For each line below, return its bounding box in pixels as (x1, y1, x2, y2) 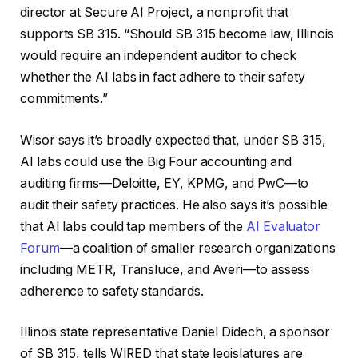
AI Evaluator (245, 218, 321, 234)
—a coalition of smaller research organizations (59, 240, 336, 256)
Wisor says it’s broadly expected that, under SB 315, (20, 132, 326, 148)
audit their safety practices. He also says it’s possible (20, 197, 328, 213)
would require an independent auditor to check (20, 48, 297, 64)
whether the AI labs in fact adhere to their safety (20, 70, 306, 86)
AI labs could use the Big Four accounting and (20, 153, 292, 169)
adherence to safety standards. (20, 283, 204, 299)
